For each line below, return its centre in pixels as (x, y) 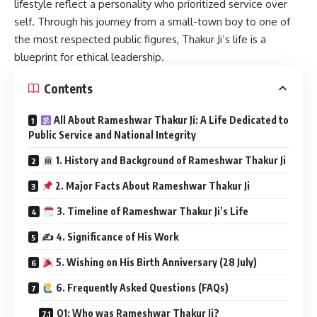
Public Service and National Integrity (112, 135)
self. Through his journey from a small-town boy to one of (152, 22)
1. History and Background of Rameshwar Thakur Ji (169, 161)
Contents (68, 88)
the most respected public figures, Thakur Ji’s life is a (140, 40)
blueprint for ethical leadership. (89, 57)
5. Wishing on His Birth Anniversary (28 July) (155, 263)
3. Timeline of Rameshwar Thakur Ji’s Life (151, 212)
